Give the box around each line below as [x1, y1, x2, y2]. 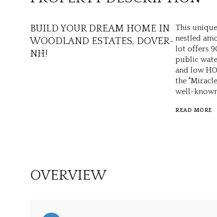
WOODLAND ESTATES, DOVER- [30, 36, 174, 46]
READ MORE [175, 107, 212, 113]
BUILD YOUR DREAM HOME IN [30, 23, 170, 34]
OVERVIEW [30, 168, 107, 184]
